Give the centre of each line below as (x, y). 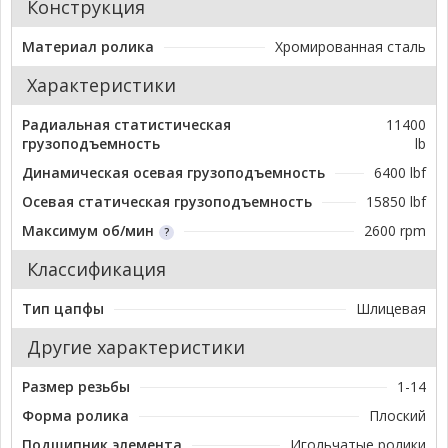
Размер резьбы (76, 387)
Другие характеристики (136, 347)
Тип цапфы (63, 309)
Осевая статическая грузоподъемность (167, 202)
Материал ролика (88, 47)
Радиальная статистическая (126, 125)
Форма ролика (75, 416)
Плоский (397, 416)
